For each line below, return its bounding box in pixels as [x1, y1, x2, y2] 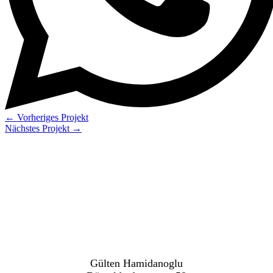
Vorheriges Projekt [15, 112, 88, 123]
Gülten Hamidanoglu [90, 257, 183, 270]
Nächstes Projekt [5, 123, 72, 134]
